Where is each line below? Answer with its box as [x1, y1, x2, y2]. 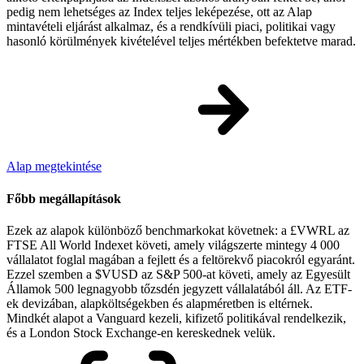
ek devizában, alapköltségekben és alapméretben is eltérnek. [6, 296, 313, 310]
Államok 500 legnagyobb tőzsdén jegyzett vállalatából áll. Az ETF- [6, 281, 352, 296]
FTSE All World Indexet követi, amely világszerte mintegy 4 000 [6, 237, 340, 252]
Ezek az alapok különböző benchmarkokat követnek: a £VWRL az [6, 223, 349, 237]
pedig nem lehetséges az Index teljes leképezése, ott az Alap [6, 5, 312, 19]
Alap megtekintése [6, 159, 102, 174]
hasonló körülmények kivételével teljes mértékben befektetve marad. [6, 34, 356, 49]
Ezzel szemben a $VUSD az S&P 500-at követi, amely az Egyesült [6, 266, 350, 281]
